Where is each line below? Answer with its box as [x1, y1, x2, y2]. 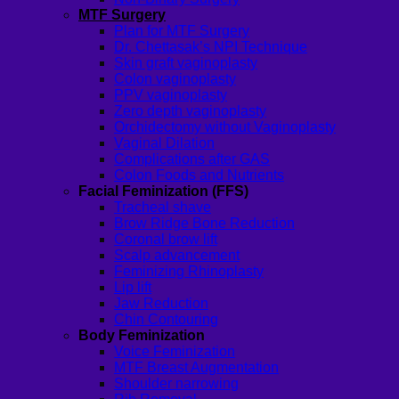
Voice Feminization [114, 344, 235, 360]
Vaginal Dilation [114, 135, 215, 151]
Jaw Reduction [114, 296, 208, 312]
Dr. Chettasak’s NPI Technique [114, 39, 307, 55]
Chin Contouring [114, 312, 218, 328]
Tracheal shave [114, 199, 211, 216]
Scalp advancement [114, 248, 240, 264]
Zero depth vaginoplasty [114, 103, 266, 119]
